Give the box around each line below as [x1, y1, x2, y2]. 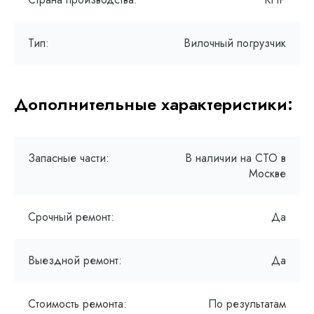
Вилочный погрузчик [184, 35, 286, 51]
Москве [249, 165, 286, 182]
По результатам [208, 296, 286, 312]
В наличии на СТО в [185, 150, 286, 166]
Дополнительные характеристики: [14, 92, 293, 116]
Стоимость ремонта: [28, 296, 127, 312]
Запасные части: [28, 150, 109, 166]
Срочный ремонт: [28, 209, 114, 225]
